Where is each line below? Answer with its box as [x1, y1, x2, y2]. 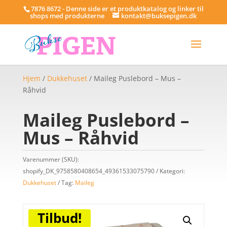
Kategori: [159, 167, 185, 175]
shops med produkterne [30, 11, 105, 20]
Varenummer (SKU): [22, 155, 79, 164]
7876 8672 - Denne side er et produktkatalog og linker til [30, 4, 204, 13]
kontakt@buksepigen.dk [121, 11, 197, 20]
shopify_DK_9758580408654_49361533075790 [22, 167, 155, 175]
